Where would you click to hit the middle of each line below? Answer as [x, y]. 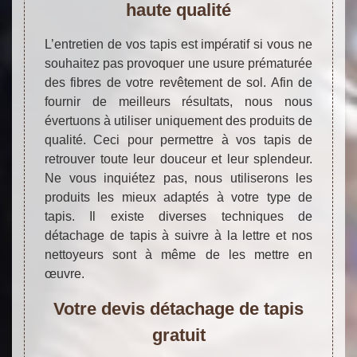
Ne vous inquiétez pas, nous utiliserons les [178, 178]
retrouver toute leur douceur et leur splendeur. [178, 159]
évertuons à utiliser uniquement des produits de [178, 120]
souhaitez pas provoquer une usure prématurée [178, 63]
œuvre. [65, 273]
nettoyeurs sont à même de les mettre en [178, 254]
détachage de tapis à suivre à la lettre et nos [178, 235]
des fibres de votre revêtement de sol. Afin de [178, 82]
